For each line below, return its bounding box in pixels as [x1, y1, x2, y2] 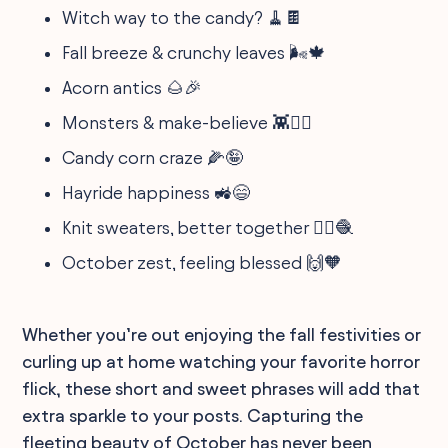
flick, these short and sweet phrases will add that [22, 378, 421, 398]
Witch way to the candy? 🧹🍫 [62, 7, 304, 27]
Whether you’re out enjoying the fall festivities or [22, 324, 422, 344]
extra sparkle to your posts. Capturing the [22, 405, 364, 425]
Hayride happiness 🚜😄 [62, 182, 251, 202]
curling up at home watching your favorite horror [22, 351, 421, 371]
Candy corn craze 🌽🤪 [62, 147, 244, 167]
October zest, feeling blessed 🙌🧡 [62, 252, 343, 272]
